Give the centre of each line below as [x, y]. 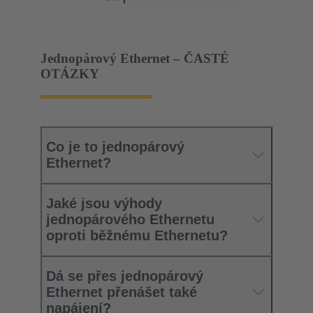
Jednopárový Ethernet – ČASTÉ [135, 59]
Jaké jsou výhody [104, 203]
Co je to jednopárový [115, 146]
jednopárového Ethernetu [130, 219]
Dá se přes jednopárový [125, 276]
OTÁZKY [70, 74]
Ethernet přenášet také [122, 292]
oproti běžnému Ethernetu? [137, 235]
